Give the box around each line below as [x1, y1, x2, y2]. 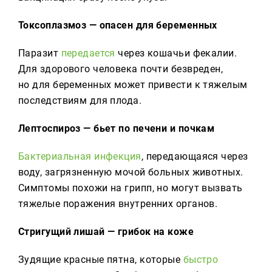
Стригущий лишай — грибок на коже [18, 226, 194, 237]
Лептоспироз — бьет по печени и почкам [18, 123, 215, 134]
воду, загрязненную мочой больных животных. [18, 166, 243, 178]
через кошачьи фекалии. [115, 47, 237, 59]
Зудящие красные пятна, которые [18, 254, 183, 265]
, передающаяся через [141, 151, 248, 162]
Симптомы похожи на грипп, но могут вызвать [18, 182, 243, 194]
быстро [183, 254, 219, 265]
